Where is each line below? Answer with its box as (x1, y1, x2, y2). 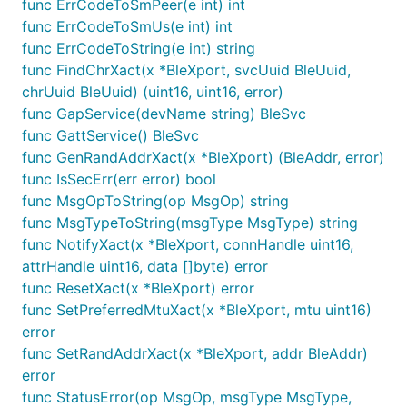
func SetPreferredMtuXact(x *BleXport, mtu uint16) (22, 301, 372, 319)
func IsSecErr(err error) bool (22, 170, 216, 188)
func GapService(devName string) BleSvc (22, 104, 306, 123)
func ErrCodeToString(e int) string (22, 39, 255, 57)
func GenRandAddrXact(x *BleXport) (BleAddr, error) (22, 148, 384, 166)
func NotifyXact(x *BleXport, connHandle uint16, (22, 235, 353, 253)
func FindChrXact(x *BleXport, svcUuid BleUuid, (22, 61, 351, 79)
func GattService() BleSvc (22, 126, 199, 144)
